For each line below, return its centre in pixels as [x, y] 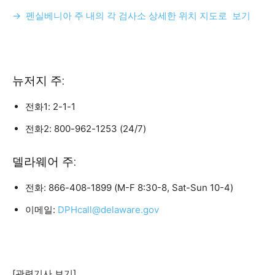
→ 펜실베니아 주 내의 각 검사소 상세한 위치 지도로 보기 [131, 16]
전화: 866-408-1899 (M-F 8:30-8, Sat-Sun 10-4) [129, 188]
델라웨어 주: [44, 162]
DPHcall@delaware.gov [108, 210]
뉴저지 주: [38, 81]
